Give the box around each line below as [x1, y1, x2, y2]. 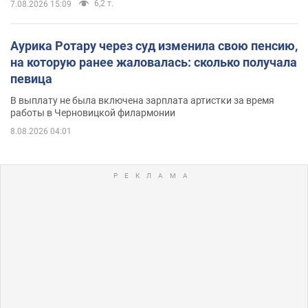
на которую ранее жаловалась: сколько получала [10, 54, 297, 69]
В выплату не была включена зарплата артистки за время [10, 94, 274, 106]
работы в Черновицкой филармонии [10, 107, 175, 118]
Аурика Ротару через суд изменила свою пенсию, [10, 38, 298, 53]
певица [10, 71, 52, 86]
